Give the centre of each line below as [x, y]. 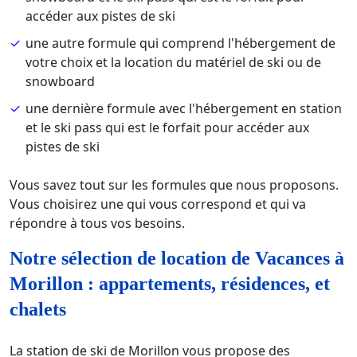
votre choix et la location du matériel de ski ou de [173, 63]
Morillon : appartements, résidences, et [170, 284]
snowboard [60, 82]
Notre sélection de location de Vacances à [177, 259]
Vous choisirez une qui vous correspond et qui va [158, 204]
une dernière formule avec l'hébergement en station [184, 109]
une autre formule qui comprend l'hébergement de [180, 43]
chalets [38, 310]
